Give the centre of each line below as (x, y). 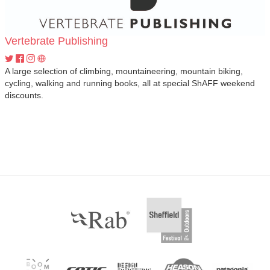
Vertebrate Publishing (56, 41)
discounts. (24, 95)
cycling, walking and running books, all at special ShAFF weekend (130, 83)
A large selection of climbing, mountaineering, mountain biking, (124, 71)
